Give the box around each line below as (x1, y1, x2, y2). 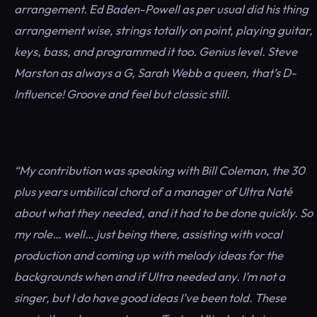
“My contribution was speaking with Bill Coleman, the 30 (14, 163, 305, 178)
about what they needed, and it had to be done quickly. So (14, 205, 313, 220)
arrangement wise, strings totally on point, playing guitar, (14, 23, 313, 38)
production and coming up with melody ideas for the (14, 248, 283, 263)
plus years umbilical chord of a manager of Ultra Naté (14, 184, 292, 199)
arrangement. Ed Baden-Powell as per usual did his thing (14, 1, 309, 16)
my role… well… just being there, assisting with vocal (14, 226, 282, 241)
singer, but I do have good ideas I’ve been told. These (14, 290, 286, 305)
